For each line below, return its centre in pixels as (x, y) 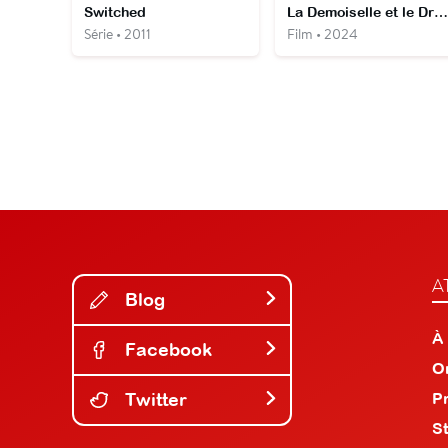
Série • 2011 (117, 33)
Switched (115, 11)
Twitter (153, 399)
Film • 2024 (322, 33)
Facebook (166, 349)
